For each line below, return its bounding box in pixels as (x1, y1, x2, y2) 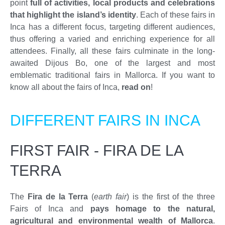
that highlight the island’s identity (10, 11, 136, 20)
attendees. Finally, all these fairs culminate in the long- (10, 47, 215, 56)
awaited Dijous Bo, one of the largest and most (10, 59, 215, 68)
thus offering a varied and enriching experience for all (10, 35, 215, 44)
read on (122, 83, 151, 92)
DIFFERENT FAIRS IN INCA (10, 112, 200, 129)
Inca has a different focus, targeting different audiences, (10, 23, 215, 32)
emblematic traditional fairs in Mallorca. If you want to (10, 71, 215, 80)
